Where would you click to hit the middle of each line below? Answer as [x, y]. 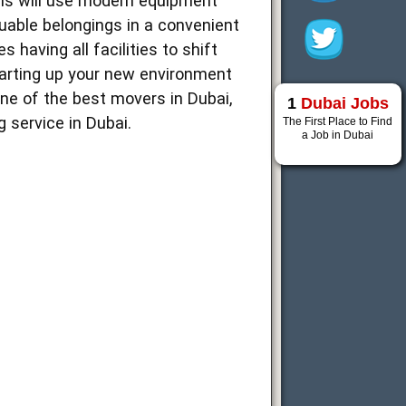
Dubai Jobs [344, 103]
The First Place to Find [338, 121]
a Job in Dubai [338, 135]
